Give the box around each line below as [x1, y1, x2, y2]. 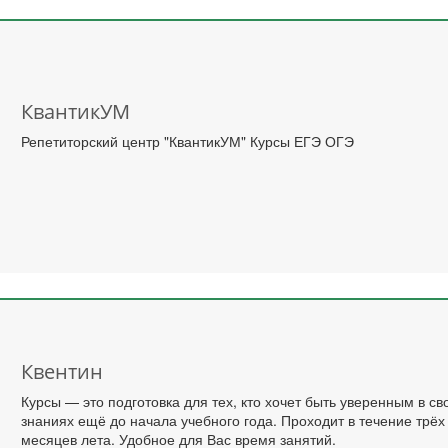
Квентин [21, 357, 104, 385]
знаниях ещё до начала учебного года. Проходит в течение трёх [21, 409, 446, 430]
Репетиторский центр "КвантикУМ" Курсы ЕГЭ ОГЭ [21, 130, 355, 151]
